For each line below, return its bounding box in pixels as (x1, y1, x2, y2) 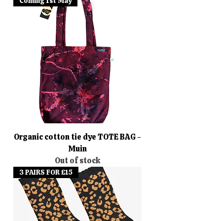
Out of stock (55, 155, 100, 166)
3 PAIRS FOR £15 (19, 167, 73, 177)
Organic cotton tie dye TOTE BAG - (14, 131, 141, 142)
